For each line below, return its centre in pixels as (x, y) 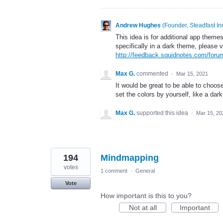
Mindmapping (130, 158)
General (145, 171)
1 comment (114, 171)
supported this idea (163, 113)
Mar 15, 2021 (192, 74)
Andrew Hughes (138, 25)
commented (153, 74)
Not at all (143, 208)
